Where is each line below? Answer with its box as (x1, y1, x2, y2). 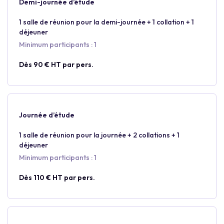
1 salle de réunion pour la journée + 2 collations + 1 (19, 130, 179, 139)
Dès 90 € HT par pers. (19, 60, 93, 69)
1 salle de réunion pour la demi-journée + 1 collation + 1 (19, 17, 194, 26)
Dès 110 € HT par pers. (19, 173, 95, 182)
